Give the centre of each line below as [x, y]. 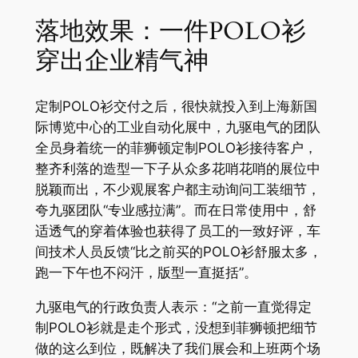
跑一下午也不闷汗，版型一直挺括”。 [146, 273]
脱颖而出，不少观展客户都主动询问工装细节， [177, 190]
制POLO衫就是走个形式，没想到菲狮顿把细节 [176, 328]
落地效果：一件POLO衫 [170, 31]
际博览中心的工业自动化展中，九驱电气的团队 [177, 127]
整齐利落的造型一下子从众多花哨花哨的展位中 [177, 169]
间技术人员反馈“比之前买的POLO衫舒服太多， [178, 252]
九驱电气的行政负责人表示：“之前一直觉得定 [173, 307]
